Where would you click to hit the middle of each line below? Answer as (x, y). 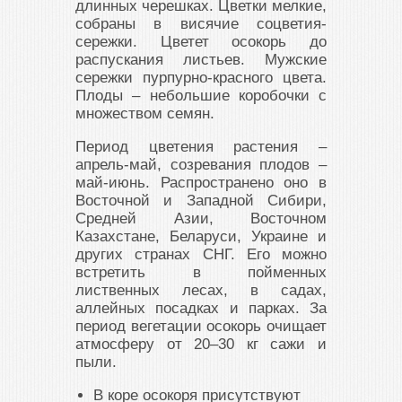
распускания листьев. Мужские (201, 60)
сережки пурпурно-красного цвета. (201, 78)
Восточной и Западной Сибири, (201, 201)
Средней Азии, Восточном (201, 219)
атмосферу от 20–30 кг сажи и (201, 345)
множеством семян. (145, 114)
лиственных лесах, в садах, (201, 291)
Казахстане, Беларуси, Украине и (201, 237)
